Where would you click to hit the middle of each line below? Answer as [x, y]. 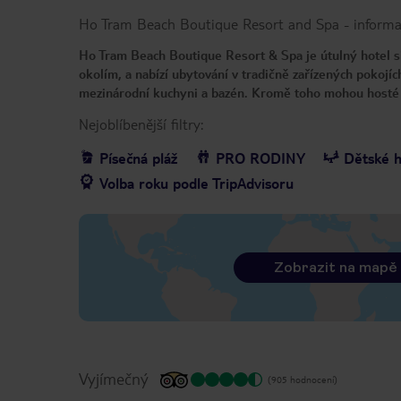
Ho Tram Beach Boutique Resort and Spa [209, 24]
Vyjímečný [114, 379]
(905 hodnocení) [303, 380]
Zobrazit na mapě [335, 268]
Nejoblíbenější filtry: [141, 124]
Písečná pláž [138, 158]
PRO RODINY [260, 158]
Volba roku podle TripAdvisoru [196, 183]
